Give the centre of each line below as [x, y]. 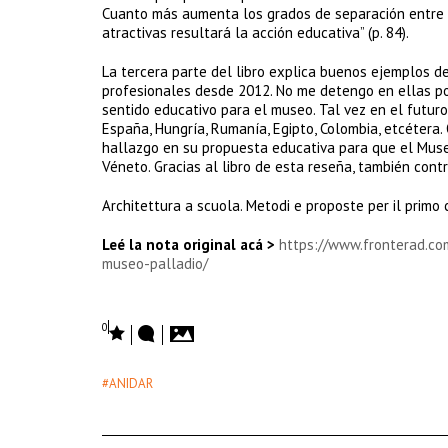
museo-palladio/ [155, 263]
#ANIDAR [127, 383]
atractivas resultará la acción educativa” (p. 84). [255, 32]
